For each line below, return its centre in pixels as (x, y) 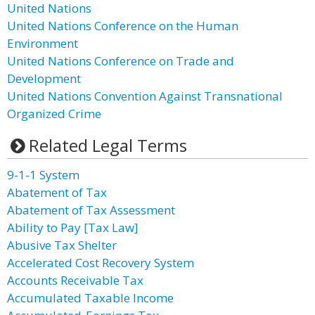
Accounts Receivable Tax (75, 280)
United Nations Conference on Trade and (121, 61)
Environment (43, 43)
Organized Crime (54, 114)
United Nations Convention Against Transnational (145, 96)
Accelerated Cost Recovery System (101, 263)
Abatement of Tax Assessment (91, 210)
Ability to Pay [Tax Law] (73, 227)
